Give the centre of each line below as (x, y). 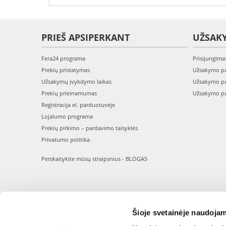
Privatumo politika (66, 139)
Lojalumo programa (67, 116)
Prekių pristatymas (66, 70)
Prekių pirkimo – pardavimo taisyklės (90, 128)
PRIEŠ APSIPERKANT (86, 37)
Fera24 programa (63, 58)
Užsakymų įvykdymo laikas (76, 81)
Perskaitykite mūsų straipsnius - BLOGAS (94, 159)
